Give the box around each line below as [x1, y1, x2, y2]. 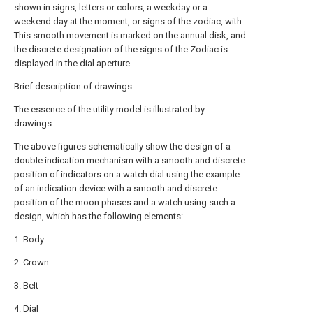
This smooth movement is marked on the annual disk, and [14, 30, 246, 41]
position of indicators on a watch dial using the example [14, 169, 240, 180]
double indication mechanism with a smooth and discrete [14, 155, 245, 166]
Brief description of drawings [14, 81, 132, 92]
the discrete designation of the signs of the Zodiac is [14, 44, 228, 54]
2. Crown [14, 257, 49, 268]
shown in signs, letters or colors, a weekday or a [14, 2, 208, 13]
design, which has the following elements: [14, 211, 183, 221]
